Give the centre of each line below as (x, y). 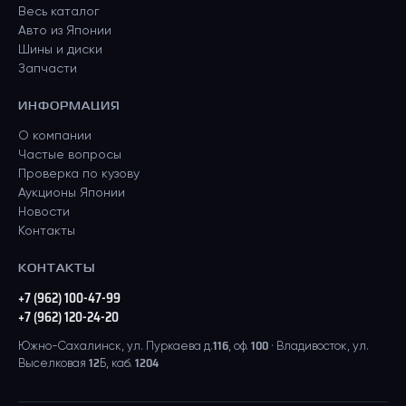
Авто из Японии (65, 31)
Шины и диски (60, 50)
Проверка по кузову (79, 174)
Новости (44, 212)
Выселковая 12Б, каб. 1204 (88, 364)
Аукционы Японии (72, 193)
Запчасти (48, 69)
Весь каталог (59, 12)
